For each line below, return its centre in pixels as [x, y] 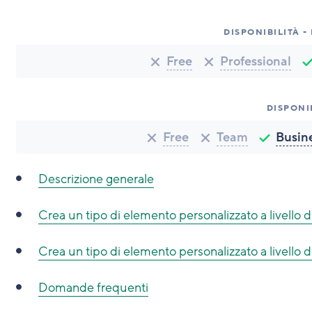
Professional [256, 61]
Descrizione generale [96, 179]
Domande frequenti [93, 288]
